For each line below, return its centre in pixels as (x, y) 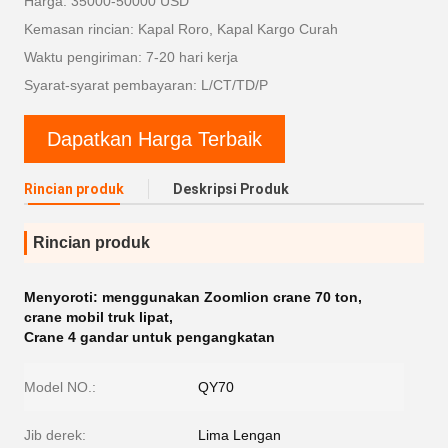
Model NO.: (60, 387)
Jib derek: (55, 435)
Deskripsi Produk (231, 189)
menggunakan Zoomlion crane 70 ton (230, 297)
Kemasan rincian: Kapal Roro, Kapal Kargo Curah (181, 29)
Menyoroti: (63, 297)
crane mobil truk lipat (96, 317)
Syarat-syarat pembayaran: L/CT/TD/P (146, 85)
